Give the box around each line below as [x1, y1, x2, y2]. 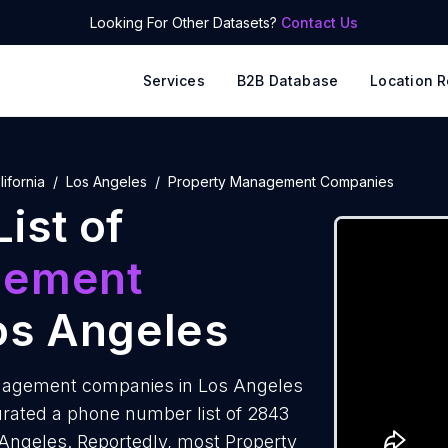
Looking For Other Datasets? [90, 14, 281, 31]
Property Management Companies [168, 173, 394, 190]
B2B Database [236, 72, 339, 89]
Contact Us [281, 14, 358, 31]
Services [143, 72, 205, 89]
